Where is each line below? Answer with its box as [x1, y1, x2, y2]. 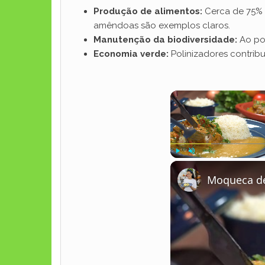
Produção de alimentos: [93, 6, 202, 17]
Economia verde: [93, 49, 169, 59]
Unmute [192, 160, 208, 166]
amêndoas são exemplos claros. [93, 20, 230, 31]
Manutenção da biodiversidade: [93, 34, 237, 45]
